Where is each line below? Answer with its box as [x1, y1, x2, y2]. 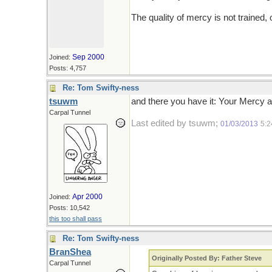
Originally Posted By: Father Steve [152, 254, 262, 262]
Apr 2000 [72, 192, 103, 201]
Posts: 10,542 [49, 204, 90, 211]
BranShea [49, 247, 91, 257]
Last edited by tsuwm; [131, 118, 220, 128]
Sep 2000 [72, 53, 104, 61]
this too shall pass [49, 215, 102, 222]
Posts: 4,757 [49, 64, 86, 72]
